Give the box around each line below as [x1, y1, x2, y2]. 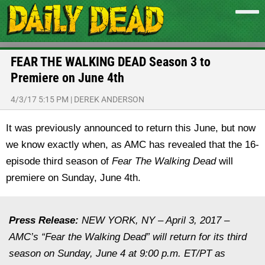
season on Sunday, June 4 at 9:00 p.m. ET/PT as [9, 248, 225, 259]
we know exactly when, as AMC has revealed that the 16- [6, 139, 259, 150]
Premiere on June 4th [11, 70, 124, 85]
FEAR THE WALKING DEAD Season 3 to [11, 54, 211, 69]
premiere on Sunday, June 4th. [6, 172, 141, 183]
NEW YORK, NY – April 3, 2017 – [79, 215, 230, 226]
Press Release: [9, 215, 79, 226]
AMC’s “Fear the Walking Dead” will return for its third [9, 231, 247, 243]
